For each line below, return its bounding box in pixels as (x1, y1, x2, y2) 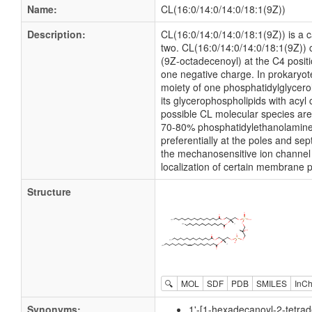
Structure (27, 185, 71, 198)
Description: (27, 27, 86, 41)
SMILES (256, 277, 287, 290)
